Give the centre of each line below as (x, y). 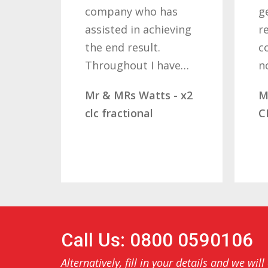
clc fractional (103, 113)
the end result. (106, 47)
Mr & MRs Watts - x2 (122, 95)
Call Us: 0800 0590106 (157, 240)
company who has (115, 11)
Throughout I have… (121, 65)
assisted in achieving (122, 29)
